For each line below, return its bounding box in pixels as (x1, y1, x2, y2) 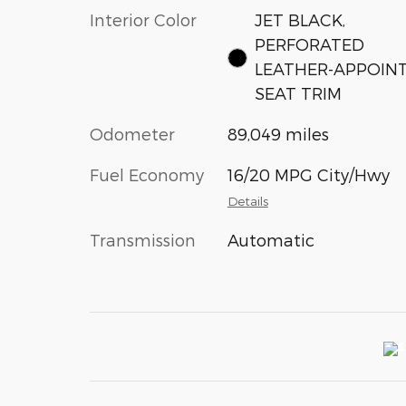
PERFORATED (255, 34, 365, 53)
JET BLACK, (255, 9, 346, 29)
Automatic (227, 229, 314, 249)
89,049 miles (227, 123, 329, 143)
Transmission (90, 229, 196, 249)
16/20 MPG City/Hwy (227, 164, 390, 184)
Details (227, 192, 268, 208)
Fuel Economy (90, 164, 204, 184)
